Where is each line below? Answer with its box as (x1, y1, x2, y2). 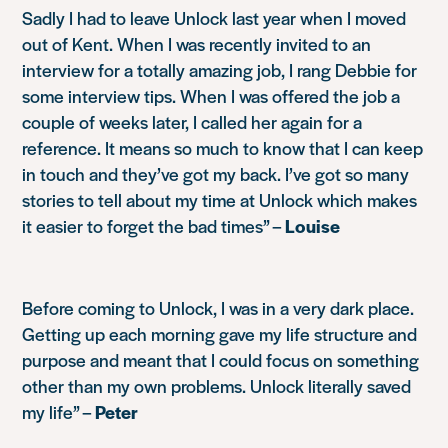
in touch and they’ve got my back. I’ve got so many (22, 161, 410, 187)
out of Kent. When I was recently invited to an (22, 31, 372, 57)
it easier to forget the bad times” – (22, 213, 286, 239)
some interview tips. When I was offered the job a (22, 83, 401, 109)
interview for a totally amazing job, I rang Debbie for (22, 57, 418, 83)
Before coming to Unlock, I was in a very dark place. (22, 295, 415, 321)
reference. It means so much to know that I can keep (22, 135, 424, 161)
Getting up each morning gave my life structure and (22, 321, 418, 347)
